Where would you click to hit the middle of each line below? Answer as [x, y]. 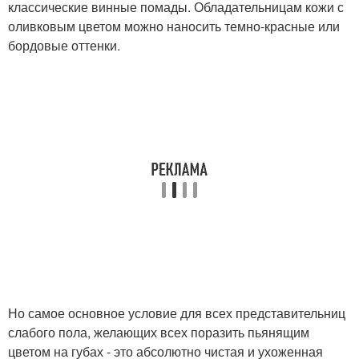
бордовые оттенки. [64, 45]
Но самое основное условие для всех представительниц [177, 313]
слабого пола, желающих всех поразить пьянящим [159, 332]
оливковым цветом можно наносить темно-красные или [174, 26]
